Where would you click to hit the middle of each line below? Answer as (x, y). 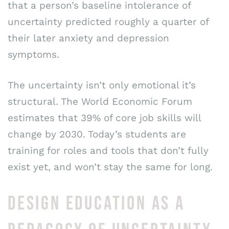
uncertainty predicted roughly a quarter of (108, 21)
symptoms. (33, 54)
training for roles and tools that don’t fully (108, 151)
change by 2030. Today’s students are (97, 134)
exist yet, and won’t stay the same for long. (110, 167)
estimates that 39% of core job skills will (104, 118)
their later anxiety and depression (88, 38)
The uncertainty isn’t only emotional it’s (102, 85)
